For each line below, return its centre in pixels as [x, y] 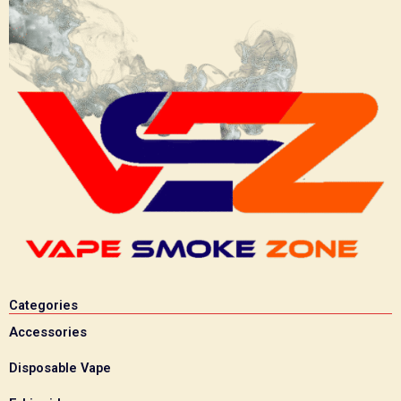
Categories [43, 305]
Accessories [48, 332]
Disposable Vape [60, 367]
